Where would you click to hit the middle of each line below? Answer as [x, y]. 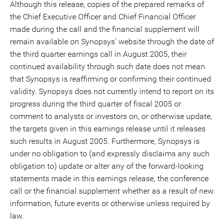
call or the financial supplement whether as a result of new [112, 191]
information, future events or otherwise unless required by [110, 203]
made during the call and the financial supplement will [105, 29]
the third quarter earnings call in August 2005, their [98, 54]
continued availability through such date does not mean [108, 66]
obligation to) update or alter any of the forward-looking [107, 166]
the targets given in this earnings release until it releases [108, 129]
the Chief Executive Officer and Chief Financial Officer [103, 17]
